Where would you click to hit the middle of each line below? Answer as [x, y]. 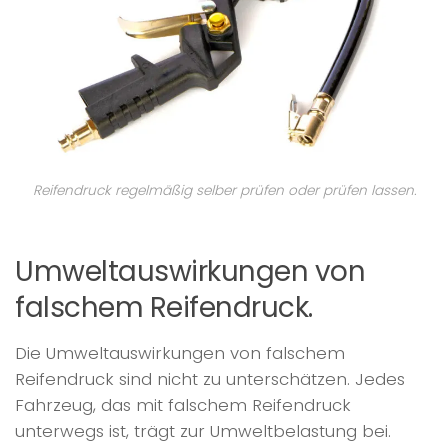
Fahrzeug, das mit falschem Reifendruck [183, 405]
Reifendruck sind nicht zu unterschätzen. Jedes [210, 379]
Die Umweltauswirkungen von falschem [180, 353]
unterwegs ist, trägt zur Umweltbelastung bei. [203, 431]
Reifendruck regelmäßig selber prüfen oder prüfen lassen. [224, 190]
